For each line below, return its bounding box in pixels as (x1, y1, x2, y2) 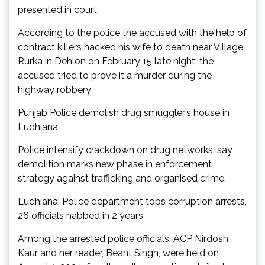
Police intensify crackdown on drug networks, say (18, 144, 232, 156)
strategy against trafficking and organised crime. (18, 173, 226, 185)
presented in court (18, 4, 97, 16)
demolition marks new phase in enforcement (18, 159, 212, 170)
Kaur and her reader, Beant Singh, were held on (18, 247, 219, 259)
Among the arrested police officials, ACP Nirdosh (18, 233, 228, 245)
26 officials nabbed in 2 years (18, 210, 143, 222)
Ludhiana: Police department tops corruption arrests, (18, 196, 247, 208)
